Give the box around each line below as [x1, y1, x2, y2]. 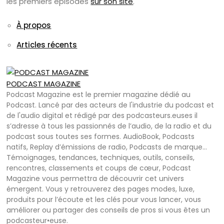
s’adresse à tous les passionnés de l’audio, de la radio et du [6, 121, 212, 131]
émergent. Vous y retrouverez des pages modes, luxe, [6, 184, 195, 194]
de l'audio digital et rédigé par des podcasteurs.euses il [6, 110, 198, 121]
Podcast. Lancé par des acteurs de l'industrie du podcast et [6, 100, 214, 110]
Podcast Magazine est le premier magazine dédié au [6, 89, 191, 100]
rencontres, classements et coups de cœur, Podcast [6, 163, 191, 173]
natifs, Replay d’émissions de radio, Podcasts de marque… [6, 142, 207, 152]
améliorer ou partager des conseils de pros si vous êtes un [6, 205, 210, 215]
